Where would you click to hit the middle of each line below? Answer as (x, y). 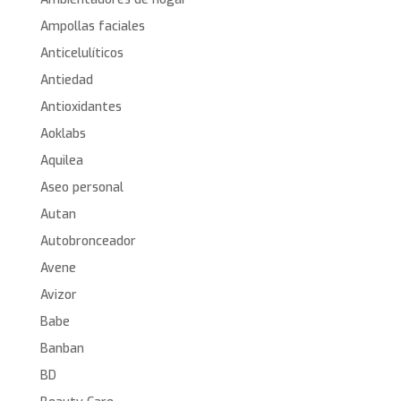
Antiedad (66, 81)
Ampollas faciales (92, 27)
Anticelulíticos (81, 54)
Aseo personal (81, 188)
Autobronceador (88, 242)
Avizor (58, 295)
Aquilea (61, 161)
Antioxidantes (81, 107)
